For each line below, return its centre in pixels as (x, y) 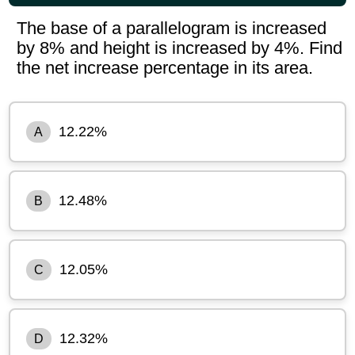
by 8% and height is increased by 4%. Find (180, 48)
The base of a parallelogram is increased (172, 28)
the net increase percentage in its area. (165, 67)
